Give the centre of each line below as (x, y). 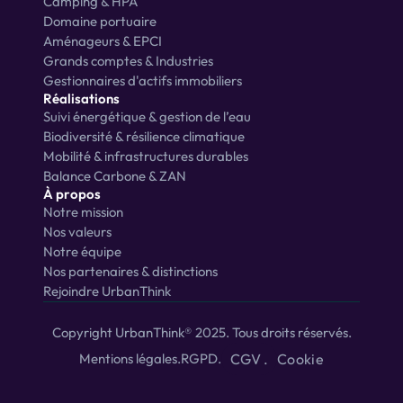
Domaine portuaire (100, 21)
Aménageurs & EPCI (103, 41)
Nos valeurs (77, 232)
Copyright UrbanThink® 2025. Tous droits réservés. (201, 332)
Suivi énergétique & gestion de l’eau (147, 116)
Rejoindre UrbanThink (107, 291)
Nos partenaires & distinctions (130, 271)
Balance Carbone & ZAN (115, 176)
